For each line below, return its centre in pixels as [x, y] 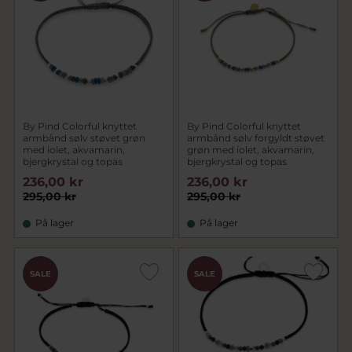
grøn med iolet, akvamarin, [251, 150]
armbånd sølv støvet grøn [84, 138]
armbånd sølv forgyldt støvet [256, 138]
